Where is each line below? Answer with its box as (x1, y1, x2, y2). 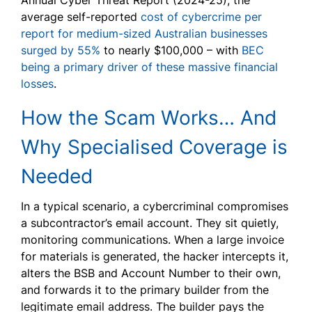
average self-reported (21, 10, 141, 24)
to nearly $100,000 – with (100, 43, 242, 58)
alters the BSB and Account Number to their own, (21, 266, 281, 281)
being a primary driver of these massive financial (21, 60, 278, 75)
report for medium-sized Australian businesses (21, 26, 267, 41)
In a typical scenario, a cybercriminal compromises (21, 199, 288, 214)
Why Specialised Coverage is (21, 135, 288, 159)
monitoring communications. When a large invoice (21, 233, 284, 247)
